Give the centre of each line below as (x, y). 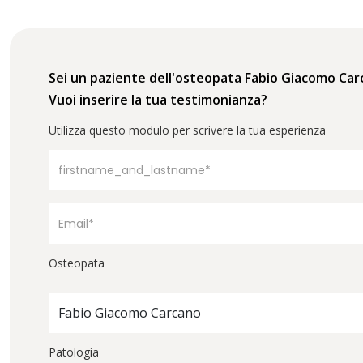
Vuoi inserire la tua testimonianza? (158, 99)
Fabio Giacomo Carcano (130, 312)
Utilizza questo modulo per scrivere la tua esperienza (187, 130)
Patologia (74, 352)
